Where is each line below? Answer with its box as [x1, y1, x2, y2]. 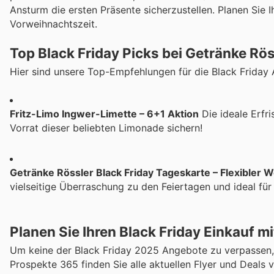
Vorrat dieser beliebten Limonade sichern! [10, 121, 202, 134]
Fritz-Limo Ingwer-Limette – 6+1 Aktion [10, 107, 199, 120]
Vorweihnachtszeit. [10, 18, 97, 31]
